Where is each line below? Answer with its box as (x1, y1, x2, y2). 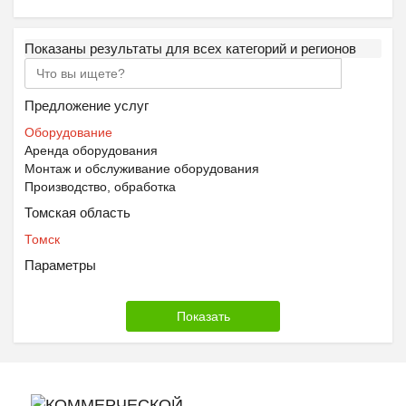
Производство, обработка (24, 179, 176, 194)
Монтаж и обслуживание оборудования (24, 161, 259, 176)
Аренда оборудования (24, 143, 158, 158)
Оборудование (24, 125, 112, 140)
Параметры (24, 257, 96, 273)
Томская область (24, 205, 130, 220)
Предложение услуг (24, 98, 149, 113)
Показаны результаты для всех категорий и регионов (24, 41, 356, 56)
